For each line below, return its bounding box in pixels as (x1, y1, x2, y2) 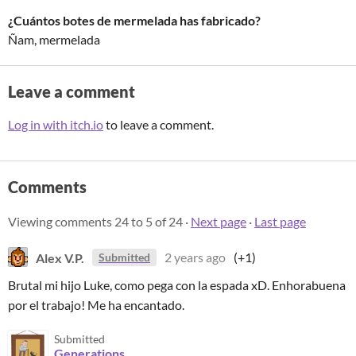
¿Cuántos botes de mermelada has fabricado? (8, 13, 261, 28)
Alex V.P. (36, 250, 84, 265)
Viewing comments (8, 214, 114, 229)
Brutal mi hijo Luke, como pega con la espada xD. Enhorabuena (8, 277, 346, 292)
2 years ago (164, 250, 226, 265)
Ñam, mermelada (8, 32, 100, 47)
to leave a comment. (103, 117, 214, 132)
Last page (254, 214, 306, 229)
